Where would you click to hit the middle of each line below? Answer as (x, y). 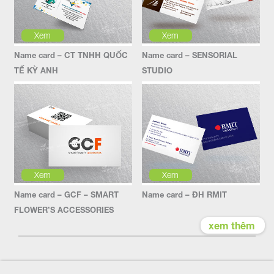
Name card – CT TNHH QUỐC (71, 55)
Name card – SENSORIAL (190, 55)
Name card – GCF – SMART (66, 194)
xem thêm (232, 225)
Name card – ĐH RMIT (184, 194)
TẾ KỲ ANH (36, 70)
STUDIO (157, 70)
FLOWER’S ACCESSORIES (64, 209)
